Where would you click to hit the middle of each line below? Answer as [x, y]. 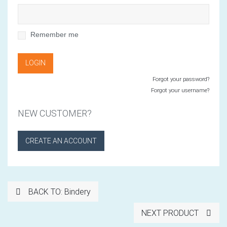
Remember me [54, 34]
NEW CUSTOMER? [55, 113]
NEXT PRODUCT [171, 213]
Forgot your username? [180, 90]
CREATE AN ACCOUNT [61, 141]
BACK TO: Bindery [59, 192]
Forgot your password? [181, 79]
